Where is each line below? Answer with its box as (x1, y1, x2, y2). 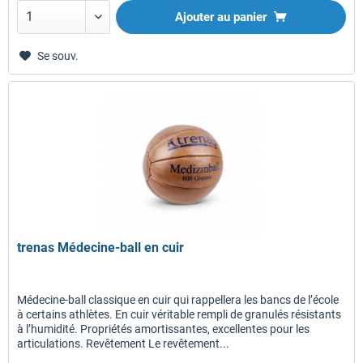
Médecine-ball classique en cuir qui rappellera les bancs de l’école (17, 293, 340, 307)
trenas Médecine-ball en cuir (17, 240, 185, 256)
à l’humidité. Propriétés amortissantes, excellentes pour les (17, 322, 310, 336)
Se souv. (37, 49, 79, 62)
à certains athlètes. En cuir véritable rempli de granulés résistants (17, 308, 342, 322)
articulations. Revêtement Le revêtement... (17, 337, 230, 351)
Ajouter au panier (175, 9, 267, 24)
